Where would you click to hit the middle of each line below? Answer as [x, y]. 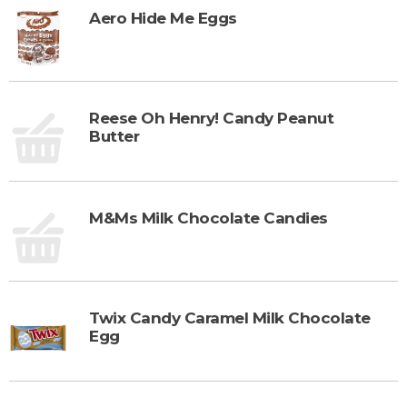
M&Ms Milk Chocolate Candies [208, 218]
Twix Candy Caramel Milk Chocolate [230, 318]
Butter [114, 136]
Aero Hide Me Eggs [163, 18]
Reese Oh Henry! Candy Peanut [211, 118]
